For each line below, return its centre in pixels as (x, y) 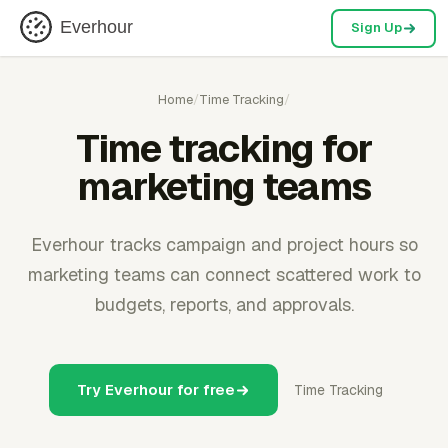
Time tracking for (224, 148)
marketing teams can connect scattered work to (224, 274)
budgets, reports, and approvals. (224, 304)
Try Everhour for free (156, 389)
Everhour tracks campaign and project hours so (224, 244)
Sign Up (376, 27)
